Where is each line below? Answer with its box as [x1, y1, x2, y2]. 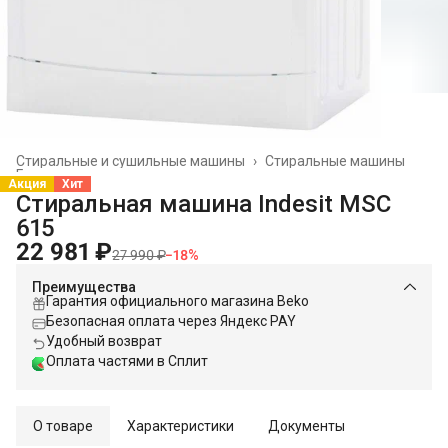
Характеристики [127, 417, 234, 434]
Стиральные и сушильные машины [16, 152, 245, 169]
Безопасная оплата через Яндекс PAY [46, 312, 296, 329]
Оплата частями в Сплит [46, 352, 208, 369]
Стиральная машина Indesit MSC [16, 189, 391, 218]
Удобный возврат [46, 332, 162, 349]
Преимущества [32, 278, 136, 295]
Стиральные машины [265, 152, 405, 169]
